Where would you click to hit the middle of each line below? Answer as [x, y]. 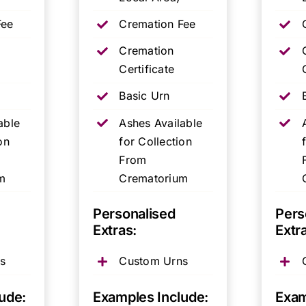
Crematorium [154, 178]
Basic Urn [144, 96]
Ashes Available [161, 123]
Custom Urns [154, 261]
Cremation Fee [157, 24]
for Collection [155, 141]
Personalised [134, 214]
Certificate [147, 69]
